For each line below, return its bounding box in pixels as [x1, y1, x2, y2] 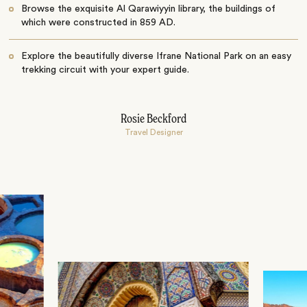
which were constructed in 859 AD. [21, 17, 175, 27]
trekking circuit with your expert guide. [21, 64, 189, 75]
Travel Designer [124, 127, 183, 136]
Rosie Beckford [121, 112, 186, 125]
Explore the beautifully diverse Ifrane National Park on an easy [21, 51, 291, 61]
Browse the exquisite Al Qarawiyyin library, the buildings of [21, 3, 275, 14]
